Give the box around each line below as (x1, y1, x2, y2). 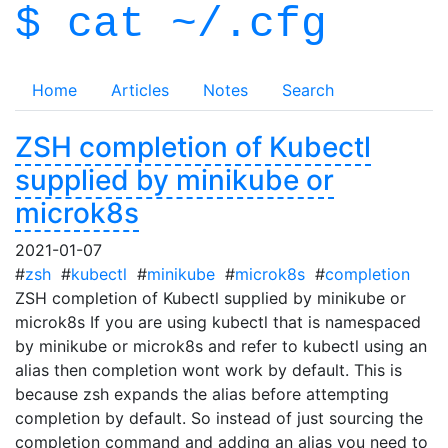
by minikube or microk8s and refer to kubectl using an (15, 336, 427, 356)
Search (282, 80, 334, 100)
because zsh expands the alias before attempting (15, 384, 389, 404)
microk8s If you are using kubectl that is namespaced (15, 312, 421, 332)
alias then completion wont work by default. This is (15, 360, 402, 380)
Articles (111, 80, 169, 100)
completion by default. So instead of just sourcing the (15, 408, 423, 428)
